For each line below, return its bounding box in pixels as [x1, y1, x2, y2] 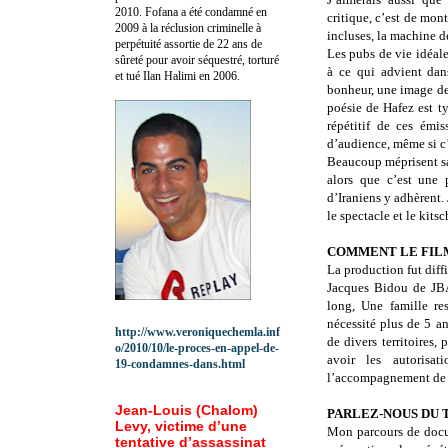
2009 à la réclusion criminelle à [115, 20, 261, 35]
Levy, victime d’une [115, 417, 247, 434]
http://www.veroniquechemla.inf [115, 324, 280, 339]
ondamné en [210, 4, 267, 19]
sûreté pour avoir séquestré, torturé [115, 52, 279, 67]
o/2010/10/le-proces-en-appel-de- [115, 340, 279, 355]
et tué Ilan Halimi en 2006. [115, 68, 240, 83]
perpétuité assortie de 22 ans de [115, 36, 262, 51]
